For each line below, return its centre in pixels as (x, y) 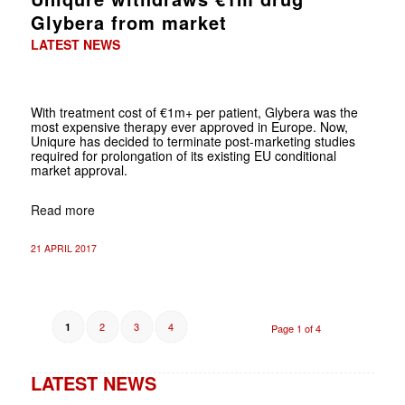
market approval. (79, 170)
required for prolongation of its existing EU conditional (183, 155)
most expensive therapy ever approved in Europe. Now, (189, 126)
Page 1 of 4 (297, 328)
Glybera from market (128, 22)
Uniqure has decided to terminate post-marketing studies (193, 141)
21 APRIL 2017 (63, 248)
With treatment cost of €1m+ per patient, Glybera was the (194, 112)
